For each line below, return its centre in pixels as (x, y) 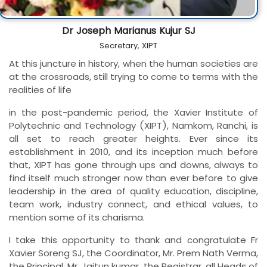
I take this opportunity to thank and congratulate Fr (133, 240)
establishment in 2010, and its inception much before (133, 151)
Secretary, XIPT (128, 45)
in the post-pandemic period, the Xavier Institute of (133, 112)
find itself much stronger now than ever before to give (133, 178)
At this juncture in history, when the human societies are (133, 63)
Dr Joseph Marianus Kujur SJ (128, 30)
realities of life (40, 89)
